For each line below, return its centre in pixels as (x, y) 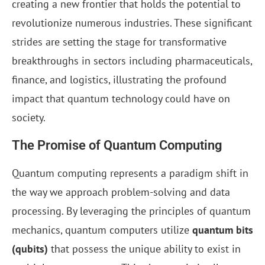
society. (29, 118)
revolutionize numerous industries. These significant (132, 23)
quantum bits (223, 230)
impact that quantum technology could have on (121, 99)
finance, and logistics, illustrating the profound (119, 80)
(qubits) (30, 249)
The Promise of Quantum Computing (117, 146)
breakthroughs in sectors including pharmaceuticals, (132, 61)
